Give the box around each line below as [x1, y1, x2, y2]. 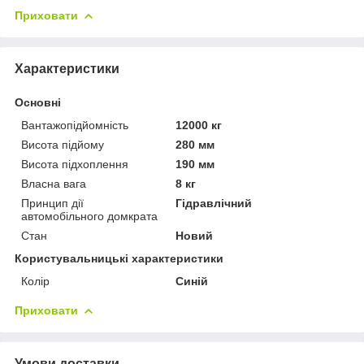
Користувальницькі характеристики [15, 251, 223, 265]
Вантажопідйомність [21, 118, 128, 132]
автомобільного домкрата [21, 209, 158, 223]
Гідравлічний [175, 196, 253, 210]
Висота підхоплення [21, 157, 128, 171]
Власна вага [21, 176, 86, 190]
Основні [15, 95, 61, 109]
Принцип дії [21, 196, 84, 210]
